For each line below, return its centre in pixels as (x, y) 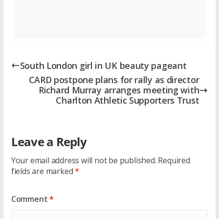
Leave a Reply (49, 142)
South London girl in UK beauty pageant (103, 65)
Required (174, 161)
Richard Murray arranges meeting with (119, 90)
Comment (30, 199)
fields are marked (43, 171)
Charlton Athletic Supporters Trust (128, 100)
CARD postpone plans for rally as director (114, 80)
